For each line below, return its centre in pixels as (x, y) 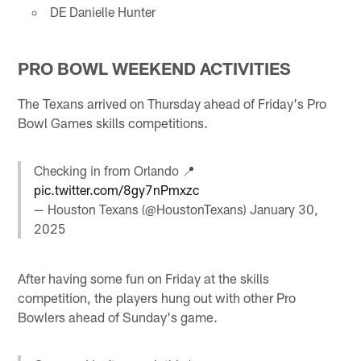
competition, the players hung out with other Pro (157, 297)
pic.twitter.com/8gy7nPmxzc (117, 190)
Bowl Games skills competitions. (113, 123)
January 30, (284, 210)
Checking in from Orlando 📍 (115, 171)
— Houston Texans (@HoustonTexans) (142, 210)
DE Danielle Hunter (102, 11)
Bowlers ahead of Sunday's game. (118, 316)
